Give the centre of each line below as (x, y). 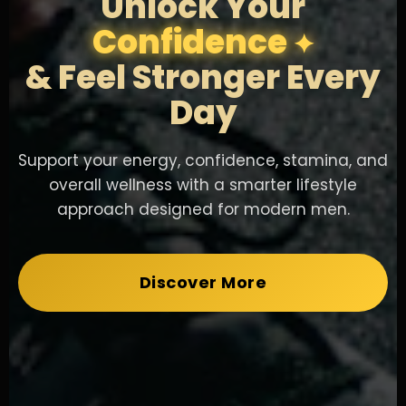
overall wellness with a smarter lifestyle (203, 185)
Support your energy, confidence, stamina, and (203, 160)
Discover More (203, 282)
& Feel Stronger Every (203, 77)
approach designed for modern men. (203, 209)
